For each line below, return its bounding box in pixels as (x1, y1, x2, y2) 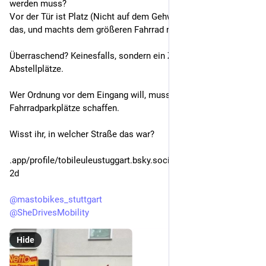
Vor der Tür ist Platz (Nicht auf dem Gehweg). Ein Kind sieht (9, 11, 245, 22)
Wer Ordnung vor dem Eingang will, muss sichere (9, 90, 202, 100)
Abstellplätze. (9, 64, 64, 74)
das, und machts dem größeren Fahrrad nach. (9, 24, 188, 35)
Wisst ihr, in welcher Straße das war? (9, 129, 154, 140)
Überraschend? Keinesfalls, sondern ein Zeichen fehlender (9, 50, 238, 61)
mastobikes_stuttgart (17, 194, 102, 205)
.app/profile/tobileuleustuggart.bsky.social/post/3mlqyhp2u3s (9, 155, 255, 166)
